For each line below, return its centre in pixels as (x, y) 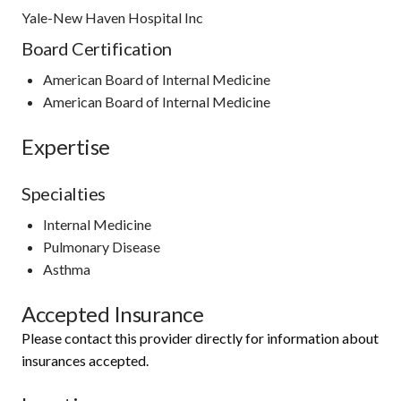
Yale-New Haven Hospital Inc (112, 17)
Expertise (66, 146)
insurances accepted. (85, 360)
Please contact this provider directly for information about (200, 337)
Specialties (64, 193)
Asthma (67, 269)
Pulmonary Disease (102, 246)
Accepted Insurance (112, 313)
